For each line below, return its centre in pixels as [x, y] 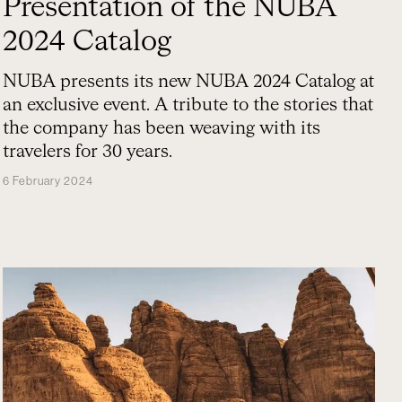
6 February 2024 [48, 181]
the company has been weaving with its [162, 128]
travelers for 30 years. [88, 152]
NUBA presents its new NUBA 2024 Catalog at [189, 82]
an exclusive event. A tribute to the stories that [188, 105]
